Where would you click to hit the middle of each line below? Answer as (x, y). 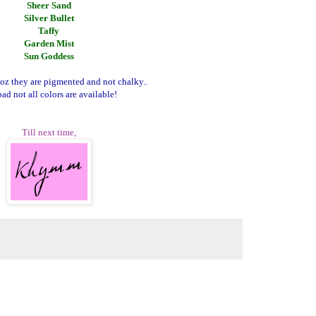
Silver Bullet (49, 18)
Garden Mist (49, 44)
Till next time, (49, 133)
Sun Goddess (49, 56)
